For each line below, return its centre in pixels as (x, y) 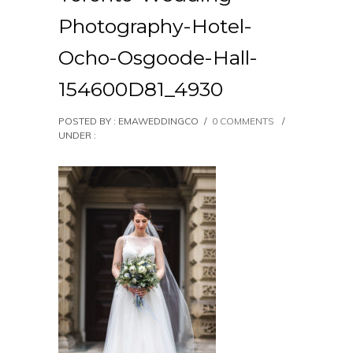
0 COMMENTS (243, 121)
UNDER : (77, 135)
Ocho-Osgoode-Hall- (158, 58)
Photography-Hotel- (155, 26)
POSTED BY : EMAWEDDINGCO (128, 121)
